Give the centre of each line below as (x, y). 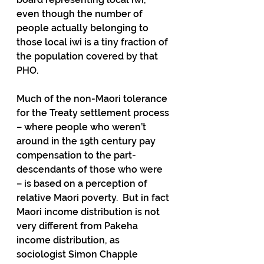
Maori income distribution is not (89, 212)
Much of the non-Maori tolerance (93, 98)
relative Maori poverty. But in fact (94, 197)
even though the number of (81, 14)
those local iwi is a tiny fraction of (93, 42)
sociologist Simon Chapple (78, 254)
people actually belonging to (84, 28)
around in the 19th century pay (87, 141)
